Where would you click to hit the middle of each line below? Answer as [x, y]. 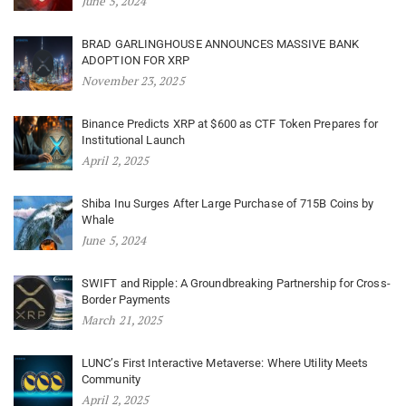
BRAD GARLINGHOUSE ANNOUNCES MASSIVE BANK [221, 43]
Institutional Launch [133, 140]
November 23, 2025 [133, 80]
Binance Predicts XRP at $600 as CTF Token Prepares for [230, 123]
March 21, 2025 [122, 319]
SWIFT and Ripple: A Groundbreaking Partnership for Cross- [236, 283]
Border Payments [126, 299]
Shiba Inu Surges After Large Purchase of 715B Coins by [228, 203]
